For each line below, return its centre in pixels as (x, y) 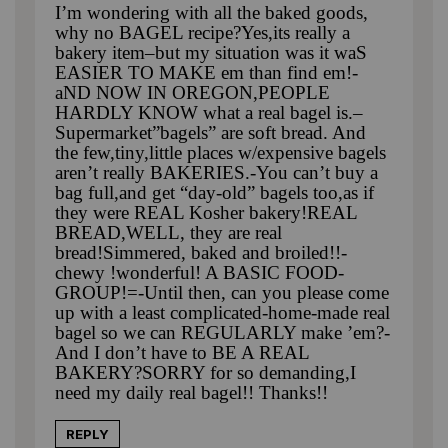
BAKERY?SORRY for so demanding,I (205, 372)
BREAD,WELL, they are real (168, 232)
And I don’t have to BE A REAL (182, 352)
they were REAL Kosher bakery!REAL (206, 212)
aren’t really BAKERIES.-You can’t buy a (216, 172)
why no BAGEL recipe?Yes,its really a (202, 32)
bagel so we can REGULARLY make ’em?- (222, 332)
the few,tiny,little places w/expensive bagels (220, 152)
